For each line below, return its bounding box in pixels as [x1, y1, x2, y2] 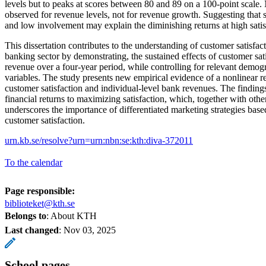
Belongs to [5, 210, 46, 221]
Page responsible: [5, 185, 75, 196]
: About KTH [46, 210, 97, 221]
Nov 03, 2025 [64, 224, 116, 235]
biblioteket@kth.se [5, 198, 75, 208]
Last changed [5, 224, 59, 235]
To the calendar [5, 157, 62, 167]
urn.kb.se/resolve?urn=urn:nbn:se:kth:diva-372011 [5, 135, 193, 145]
